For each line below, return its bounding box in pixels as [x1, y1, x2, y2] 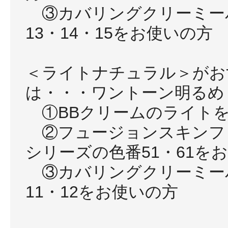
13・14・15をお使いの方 [25, 24, 213, 42]
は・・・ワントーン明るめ [25, 83, 224, 102]
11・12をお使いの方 [25, 183, 178, 201]
